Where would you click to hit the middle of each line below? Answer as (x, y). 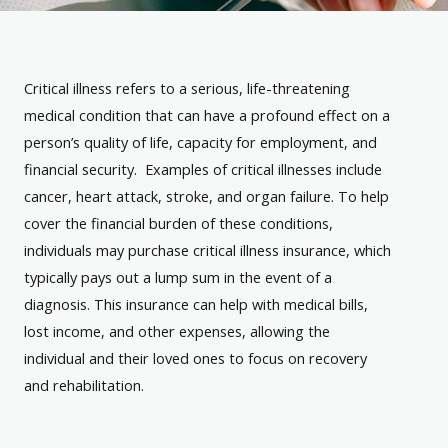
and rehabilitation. (84, 385)
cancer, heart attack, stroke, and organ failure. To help (206, 196)
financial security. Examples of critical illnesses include (203, 169)
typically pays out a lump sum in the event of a (178, 277)
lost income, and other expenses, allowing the (177, 331)
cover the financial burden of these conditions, (178, 223)
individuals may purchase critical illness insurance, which (207, 250)
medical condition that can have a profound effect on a (207, 115)
